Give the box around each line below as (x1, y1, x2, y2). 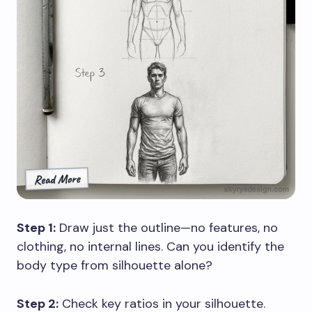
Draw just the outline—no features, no (56, 219, 278, 236)
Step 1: (17, 219, 56, 236)
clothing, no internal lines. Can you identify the (17, 237, 284, 255)
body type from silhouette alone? (17, 256, 212, 274)
